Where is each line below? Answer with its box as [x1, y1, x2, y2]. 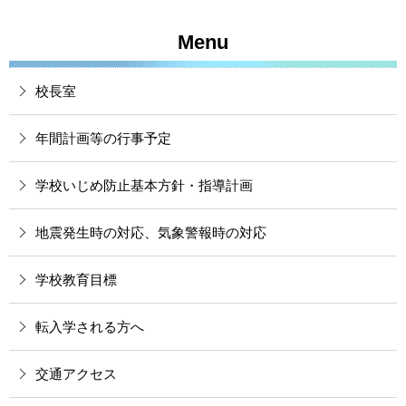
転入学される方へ [35, 319, 144, 335]
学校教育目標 [35, 272, 117, 288]
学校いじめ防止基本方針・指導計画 [35, 178, 253, 194]
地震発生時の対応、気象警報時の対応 [35, 225, 266, 241]
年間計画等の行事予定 [35, 130, 171, 147]
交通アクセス [35, 366, 117, 382]
